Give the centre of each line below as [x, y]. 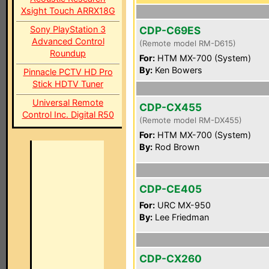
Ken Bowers [177, 70]
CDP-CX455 [171, 107]
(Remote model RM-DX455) [191, 120]
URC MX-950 [183, 205]
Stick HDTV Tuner [68, 84]
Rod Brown [176, 147]
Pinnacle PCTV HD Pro [68, 72]
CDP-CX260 [171, 258]
